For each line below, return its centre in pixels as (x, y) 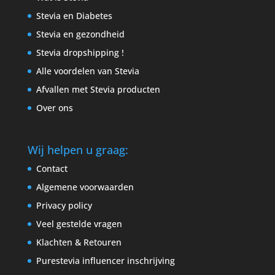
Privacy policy (64, 206)
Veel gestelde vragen (79, 224)
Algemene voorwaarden (85, 187)
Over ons (54, 107)
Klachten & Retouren (79, 242)
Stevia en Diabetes (74, 15)
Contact (52, 169)
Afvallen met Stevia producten (98, 89)
